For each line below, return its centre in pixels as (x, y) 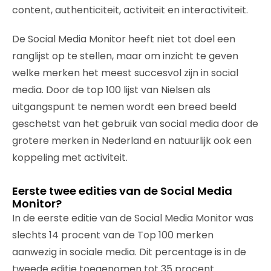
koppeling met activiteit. (70, 158)
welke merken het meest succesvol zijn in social (125, 73)
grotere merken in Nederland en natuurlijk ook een (132, 141)
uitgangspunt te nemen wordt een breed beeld (124, 107)
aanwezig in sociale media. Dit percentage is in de (129, 252)
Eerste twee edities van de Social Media (122, 191)
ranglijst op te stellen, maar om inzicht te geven (125, 56)
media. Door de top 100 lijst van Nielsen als (111, 90)
